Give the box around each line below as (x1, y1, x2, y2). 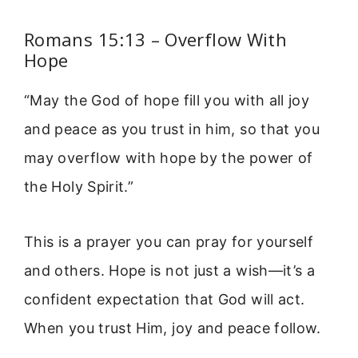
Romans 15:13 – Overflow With (24, 27, 288, 52)
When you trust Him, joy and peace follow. (24, 319, 321, 336)
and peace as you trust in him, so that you (24, 121, 320, 138)
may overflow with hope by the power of (24, 149, 313, 167)
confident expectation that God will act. (24, 290, 305, 308)
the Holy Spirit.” (24, 178, 134, 196)
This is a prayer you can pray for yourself (24, 233, 314, 250)
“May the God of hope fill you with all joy (24, 92, 310, 109)
